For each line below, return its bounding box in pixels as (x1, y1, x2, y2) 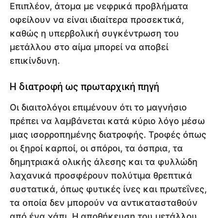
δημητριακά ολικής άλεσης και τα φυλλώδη (10, 157, 198, 167)
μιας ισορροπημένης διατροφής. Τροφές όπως (10, 129, 206, 140)
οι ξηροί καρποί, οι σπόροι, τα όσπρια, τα (10, 143, 183, 154)
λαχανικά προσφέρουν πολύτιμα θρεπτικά (10, 170, 192, 181)
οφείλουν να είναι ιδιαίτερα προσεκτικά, (10, 15, 184, 25)
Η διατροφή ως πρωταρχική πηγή (10, 81, 159, 93)
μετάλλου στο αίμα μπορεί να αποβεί (10, 42, 168, 53)
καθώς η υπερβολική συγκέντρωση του (10, 28, 179, 39)
